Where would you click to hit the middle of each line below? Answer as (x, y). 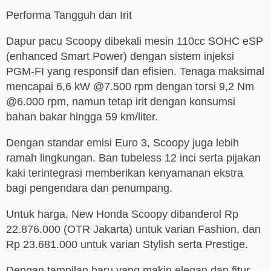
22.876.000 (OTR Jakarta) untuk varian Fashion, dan (133, 230)
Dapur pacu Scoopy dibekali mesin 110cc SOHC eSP (135, 41)
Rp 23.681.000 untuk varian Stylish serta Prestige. (127, 245)
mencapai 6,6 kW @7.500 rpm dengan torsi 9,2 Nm (130, 87)
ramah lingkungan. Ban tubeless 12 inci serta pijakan (133, 158)
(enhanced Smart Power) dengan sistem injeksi (120, 57)
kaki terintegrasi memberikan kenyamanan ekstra (125, 173)
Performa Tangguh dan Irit (69, 15)
